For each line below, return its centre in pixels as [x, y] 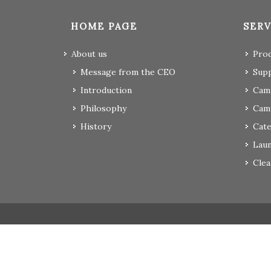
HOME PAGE [104, 27]
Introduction [106, 90]
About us [89, 54]
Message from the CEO [128, 72]
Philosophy [103, 109]
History [96, 127]
